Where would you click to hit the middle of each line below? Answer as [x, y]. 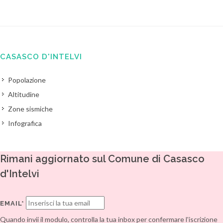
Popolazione [27, 80]
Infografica [25, 123]
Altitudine [24, 94]
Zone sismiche [30, 109]
